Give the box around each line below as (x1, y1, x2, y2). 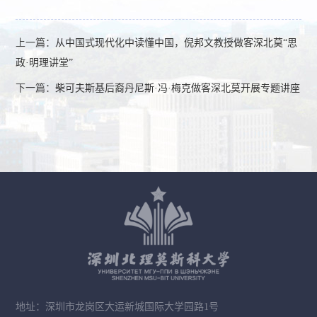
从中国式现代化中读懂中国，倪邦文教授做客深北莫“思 (55, 38, 298, 49)
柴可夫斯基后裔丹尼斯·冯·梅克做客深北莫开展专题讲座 (55, 83, 301, 94)
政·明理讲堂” (16, 57, 74, 69)
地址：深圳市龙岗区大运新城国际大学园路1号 (16, 301, 219, 312)
